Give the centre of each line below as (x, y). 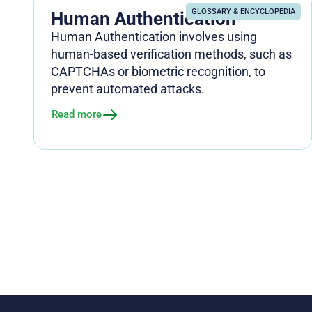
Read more (77, 115)
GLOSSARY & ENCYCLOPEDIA (243, 11)
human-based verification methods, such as (171, 54)
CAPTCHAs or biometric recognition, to (158, 71)
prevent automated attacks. (128, 88)
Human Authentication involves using (154, 36)
